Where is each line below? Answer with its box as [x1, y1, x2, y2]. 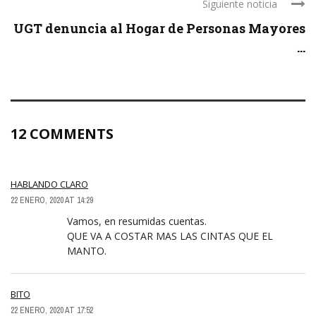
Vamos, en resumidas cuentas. [67, 214, 207, 229]
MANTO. [67, 244, 107, 258]
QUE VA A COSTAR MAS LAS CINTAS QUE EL [67, 229, 273, 243]
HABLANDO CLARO [11, 178, 88, 191]
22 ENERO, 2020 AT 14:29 [11, 195, 93, 207]
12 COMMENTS [11, 124, 114, 144]
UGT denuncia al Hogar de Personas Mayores [13, 20, 305, 37]
